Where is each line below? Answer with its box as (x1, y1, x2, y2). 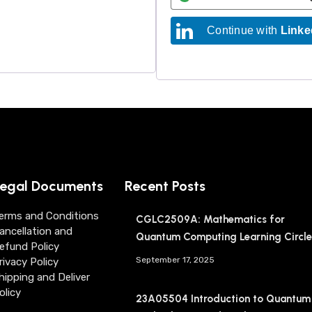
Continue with (207, 24, 281, 36)
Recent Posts (125, 178, 205, 194)
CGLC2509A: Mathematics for (136, 213, 285, 226)
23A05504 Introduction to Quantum (136, 292, 311, 305)
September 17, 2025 (136, 255, 214, 265)
